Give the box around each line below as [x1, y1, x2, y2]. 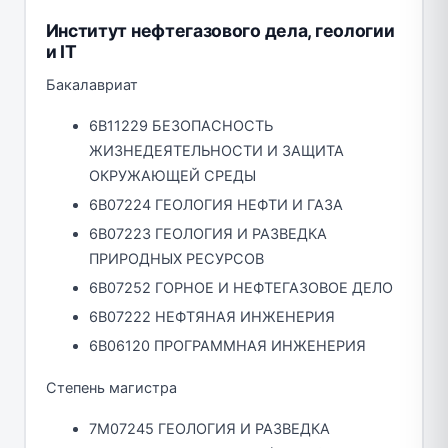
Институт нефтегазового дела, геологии [45, 19, 395, 41]
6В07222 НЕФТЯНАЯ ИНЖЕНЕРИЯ [89, 307, 335, 326]
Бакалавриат [45, 75, 138, 94]
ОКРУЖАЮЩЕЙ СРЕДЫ [89, 166, 256, 185]
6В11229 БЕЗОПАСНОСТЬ [89, 116, 273, 135]
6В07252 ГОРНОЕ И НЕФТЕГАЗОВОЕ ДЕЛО [89, 278, 393, 297]
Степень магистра [45, 378, 177, 397]
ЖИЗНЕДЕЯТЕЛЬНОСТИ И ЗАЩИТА [89, 141, 344, 160]
